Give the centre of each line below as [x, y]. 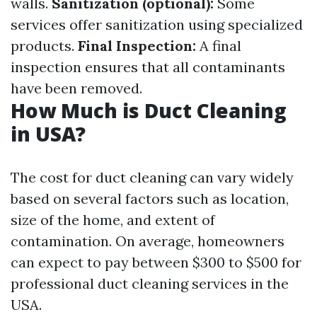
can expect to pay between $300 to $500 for [156, 262]
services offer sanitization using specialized [157, 24]
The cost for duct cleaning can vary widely [152, 177]
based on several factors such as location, [150, 198]
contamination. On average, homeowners [148, 241]
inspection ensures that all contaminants [148, 67]
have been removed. [76, 88]
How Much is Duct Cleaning [149, 110]
